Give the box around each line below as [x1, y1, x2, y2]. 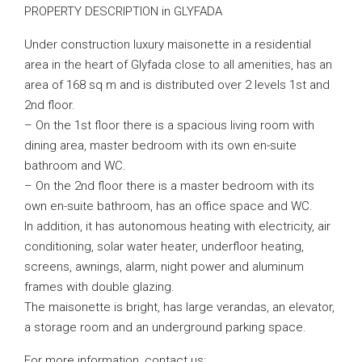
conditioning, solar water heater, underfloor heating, [24, 239, 304, 254]
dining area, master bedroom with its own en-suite [24, 138, 297, 153]
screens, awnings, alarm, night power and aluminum [24, 259, 304, 274]
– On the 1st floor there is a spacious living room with [24, 118, 314, 133]
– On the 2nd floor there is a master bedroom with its [24, 179, 314, 193]
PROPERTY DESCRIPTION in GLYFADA [24, 4, 222, 19]
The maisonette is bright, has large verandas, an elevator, [24, 300, 335, 314]
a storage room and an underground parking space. [24, 320, 306, 335]
